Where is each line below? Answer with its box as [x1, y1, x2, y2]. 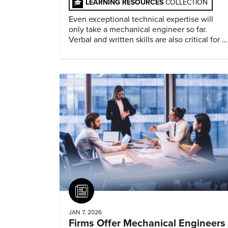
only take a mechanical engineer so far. [69, 24, 207, 35]
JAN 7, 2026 [69, 208, 102, 216]
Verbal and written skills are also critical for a [69, 35, 226, 45]
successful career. [69, 45, 132, 55]
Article [94, 186, 118, 196]
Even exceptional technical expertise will [69, 14, 213, 25]
